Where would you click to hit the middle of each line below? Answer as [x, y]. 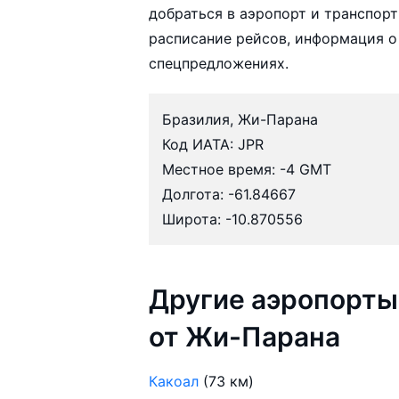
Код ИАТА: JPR [213, 144]
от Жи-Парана [245, 336]
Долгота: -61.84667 [229, 194]
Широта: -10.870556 [233, 219]
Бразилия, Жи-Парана [240, 119]
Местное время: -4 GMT [247, 169]
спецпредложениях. [219, 63]
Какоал [174, 381]
